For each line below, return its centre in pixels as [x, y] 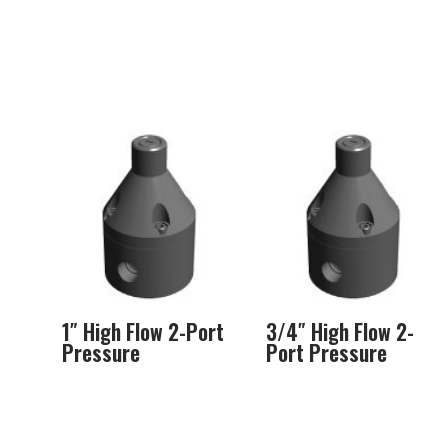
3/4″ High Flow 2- [339, 332]
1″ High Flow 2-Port [142, 332]
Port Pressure [326, 353]
